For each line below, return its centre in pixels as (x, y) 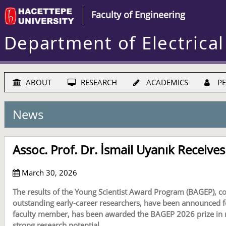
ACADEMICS (166, 82)
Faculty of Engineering (138, 15)
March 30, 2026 (48, 172)
